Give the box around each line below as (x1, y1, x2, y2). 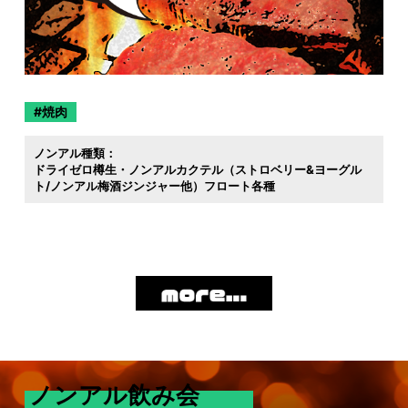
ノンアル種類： (33, 146, 117, 161)
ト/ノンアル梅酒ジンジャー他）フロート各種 (33, 178, 275, 194)
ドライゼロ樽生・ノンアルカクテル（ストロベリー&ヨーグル (33, 162, 362, 178)
